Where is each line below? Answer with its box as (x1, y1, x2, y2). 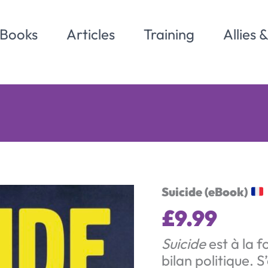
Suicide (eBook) (162, 184, 251, 199)
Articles (66, 25, 115, 43)
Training (144, 25, 194, 43)
